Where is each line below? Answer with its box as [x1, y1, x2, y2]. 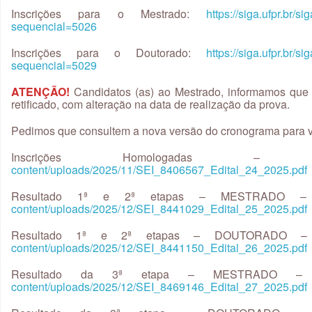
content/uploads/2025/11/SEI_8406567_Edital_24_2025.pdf [11, 162, 307, 178]
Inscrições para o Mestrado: [11, 6, 207, 22]
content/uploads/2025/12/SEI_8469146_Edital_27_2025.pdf [11, 279, 307, 295]
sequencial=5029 [11, 57, 97, 73]
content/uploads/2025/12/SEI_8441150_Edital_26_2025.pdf [11, 240, 307, 256]
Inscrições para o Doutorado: [11, 45, 207, 61]
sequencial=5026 [11, 18, 97, 34]
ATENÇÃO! [11, 84, 70, 100]
